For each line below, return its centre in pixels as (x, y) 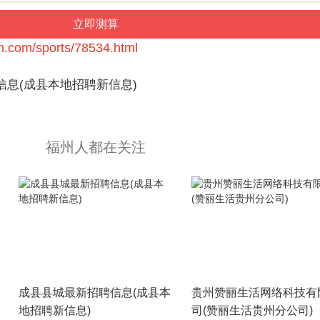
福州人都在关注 (96, 147)
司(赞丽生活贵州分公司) (252, 310)
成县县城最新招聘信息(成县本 (95, 292)
